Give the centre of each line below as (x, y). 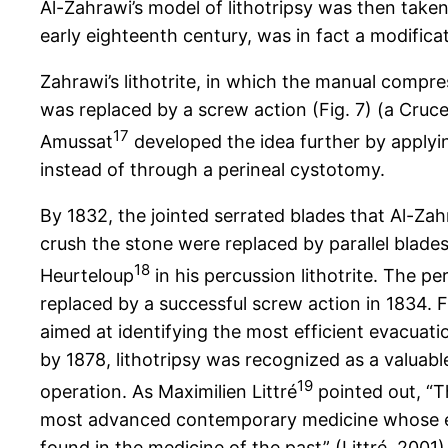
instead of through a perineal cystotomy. (212, 170)
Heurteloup (87, 276)
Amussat (76, 142)
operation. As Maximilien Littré (168, 392)
